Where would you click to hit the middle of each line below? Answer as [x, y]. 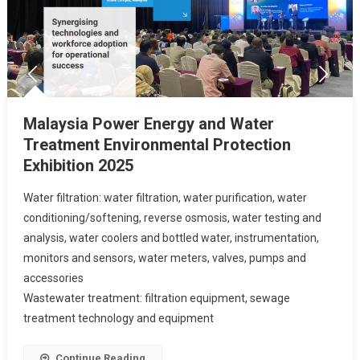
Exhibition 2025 [78, 165]
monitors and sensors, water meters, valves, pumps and [164, 258]
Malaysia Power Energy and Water [148, 123]
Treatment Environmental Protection [157, 144]
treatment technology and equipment [118, 318]
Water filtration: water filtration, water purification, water [165, 197]
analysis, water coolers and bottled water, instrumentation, [171, 237]
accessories [53, 278]
